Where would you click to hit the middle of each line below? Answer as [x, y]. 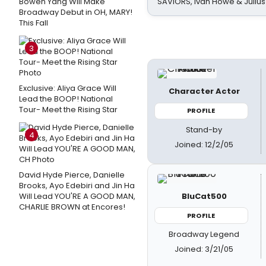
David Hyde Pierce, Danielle [72, 175]
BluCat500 [204, 196]
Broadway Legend [204, 234]
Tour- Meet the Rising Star [68, 110]
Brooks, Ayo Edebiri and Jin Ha [77, 186]
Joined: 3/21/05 [204, 249]
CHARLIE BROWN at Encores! [72, 207]
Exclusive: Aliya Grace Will [68, 88]
